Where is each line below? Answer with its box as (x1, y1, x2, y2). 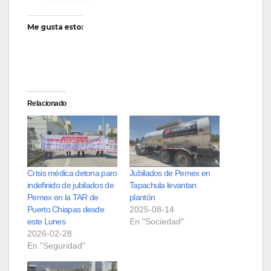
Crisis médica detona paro (27, 168, 117, 178)
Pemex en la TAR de (27, 192, 99, 203)
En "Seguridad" (27, 241, 85, 251)
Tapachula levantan (129, 180, 197, 191)
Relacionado (27, 99, 67, 108)
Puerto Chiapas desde (27, 204, 105, 215)
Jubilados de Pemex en (129, 168, 211, 178)
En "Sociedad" (129, 217, 184, 227)
